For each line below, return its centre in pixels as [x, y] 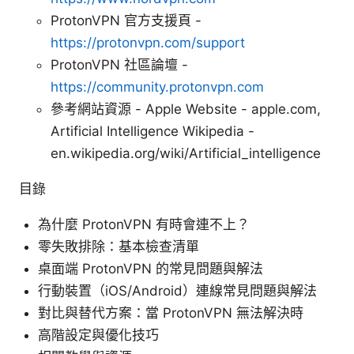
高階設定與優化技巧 [98, 335]
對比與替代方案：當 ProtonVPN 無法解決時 [171, 313]
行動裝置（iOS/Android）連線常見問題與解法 [177, 291]
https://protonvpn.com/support [148, 43]
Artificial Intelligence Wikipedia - [153, 132]
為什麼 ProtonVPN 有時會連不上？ [144, 225]
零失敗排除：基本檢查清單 [119, 247]
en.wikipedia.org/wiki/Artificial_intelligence [186, 154]
